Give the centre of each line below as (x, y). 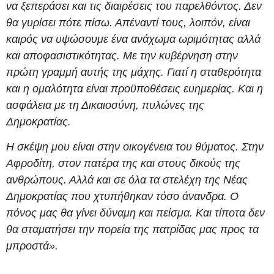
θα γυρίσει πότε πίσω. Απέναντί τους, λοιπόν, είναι (128, 22)
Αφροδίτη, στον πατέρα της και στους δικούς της (123, 163)
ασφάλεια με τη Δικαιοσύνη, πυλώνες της (105, 105)
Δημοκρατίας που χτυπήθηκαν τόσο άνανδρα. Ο (122, 196)
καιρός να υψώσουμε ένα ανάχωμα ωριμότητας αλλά (133, 39)
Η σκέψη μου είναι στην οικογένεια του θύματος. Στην (135, 146)
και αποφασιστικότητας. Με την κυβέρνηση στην (122, 55)
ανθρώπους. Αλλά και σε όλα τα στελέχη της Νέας (127, 180)
